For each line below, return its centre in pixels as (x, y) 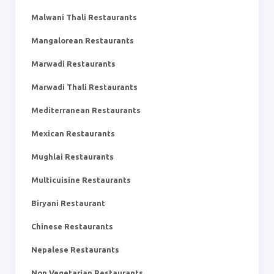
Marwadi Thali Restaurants (84, 87)
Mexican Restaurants (73, 133)
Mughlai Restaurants (72, 157)
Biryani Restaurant (68, 203)
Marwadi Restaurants (73, 64)
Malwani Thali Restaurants (84, 17)
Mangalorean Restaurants (83, 40)
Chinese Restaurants (72, 226)
